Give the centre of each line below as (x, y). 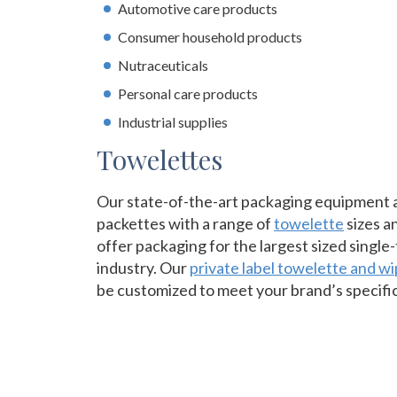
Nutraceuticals (163, 65)
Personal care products (188, 93)
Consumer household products (210, 37)
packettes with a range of (185, 223)
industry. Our (143, 268)
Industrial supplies (173, 122)
